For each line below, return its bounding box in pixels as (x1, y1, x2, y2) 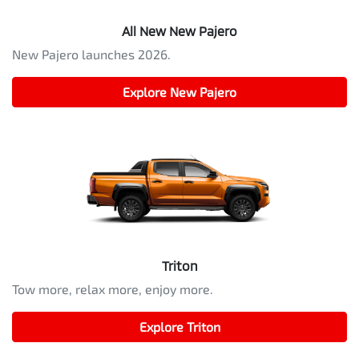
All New (122, 22, 169, 38)
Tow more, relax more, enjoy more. (12, 281, 213, 297)
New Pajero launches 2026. (12, 46, 171, 62)
